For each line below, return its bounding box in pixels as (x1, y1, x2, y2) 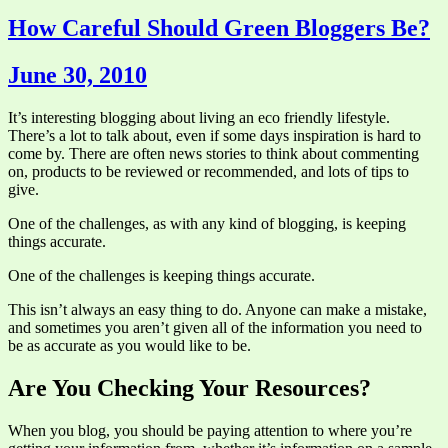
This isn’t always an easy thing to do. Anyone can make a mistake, (8, 300, 427, 318)
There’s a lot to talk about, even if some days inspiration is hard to (8, 126, 421, 144)
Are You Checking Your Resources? (8, 374, 371, 401)
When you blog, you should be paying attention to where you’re (8, 421, 412, 439)
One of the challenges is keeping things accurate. (8, 266, 315, 284)
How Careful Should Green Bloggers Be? (8, 15, 430, 42)
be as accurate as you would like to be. (8, 336, 251, 354)
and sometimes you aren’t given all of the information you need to (8, 318, 422, 336)
